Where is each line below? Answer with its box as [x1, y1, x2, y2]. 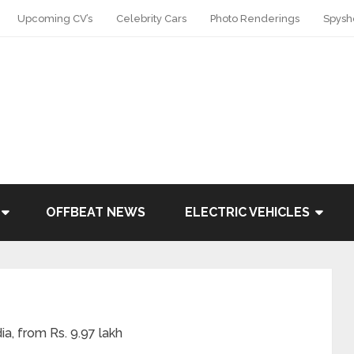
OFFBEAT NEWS [46, 205, 145, 220]
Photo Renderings [210, 13, 299, 24]
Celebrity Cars [116, 13, 186, 24]
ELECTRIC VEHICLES [185, 205, 310, 220]
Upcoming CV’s [17, 13, 92, 24]
